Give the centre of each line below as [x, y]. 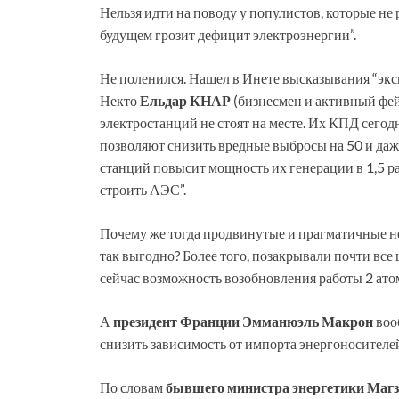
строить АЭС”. [143, 189]
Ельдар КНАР [187, 100]
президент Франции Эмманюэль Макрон [244, 321]
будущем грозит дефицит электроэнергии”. [228, 34]
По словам [133, 387]
